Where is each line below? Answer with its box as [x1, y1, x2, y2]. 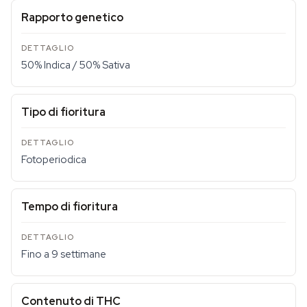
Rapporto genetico [21, 10, 123, 25]
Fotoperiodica [21, 153, 86, 167]
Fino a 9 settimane [21, 247, 106, 261]
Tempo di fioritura [21, 199, 118, 214]
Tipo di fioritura [21, 105, 106, 119]
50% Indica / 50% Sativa [21, 58, 130, 72]
